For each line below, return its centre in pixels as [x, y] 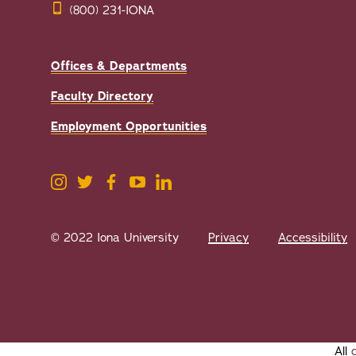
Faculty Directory [102, 97]
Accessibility [313, 238]
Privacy [228, 238]
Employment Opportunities [129, 127]
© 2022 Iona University [115, 238]
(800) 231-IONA [112, 11]
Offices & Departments [119, 66]
